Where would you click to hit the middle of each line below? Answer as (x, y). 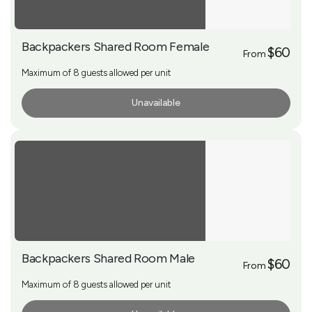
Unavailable (156, 102)
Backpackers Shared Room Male (108, 258)
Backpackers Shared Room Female (116, 46)
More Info (48, 103)
